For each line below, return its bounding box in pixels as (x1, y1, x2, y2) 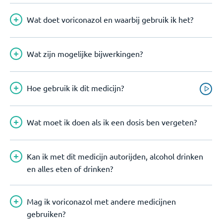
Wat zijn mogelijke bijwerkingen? (27, 49, 143, 58)
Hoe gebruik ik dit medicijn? (27, 83, 124, 93)
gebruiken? (27, 209, 65, 219)
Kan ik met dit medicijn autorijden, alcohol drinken (27, 151, 203, 161)
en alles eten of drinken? (27, 164, 113, 173)
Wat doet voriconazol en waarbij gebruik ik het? (27, 14, 193, 24)
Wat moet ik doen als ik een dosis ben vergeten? (27, 117, 197, 127)
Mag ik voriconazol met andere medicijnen (27, 196, 176, 206)
